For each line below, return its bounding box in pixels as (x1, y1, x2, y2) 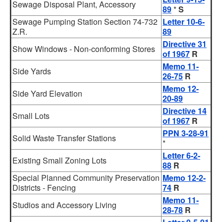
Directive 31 (163, 38, 207, 50)
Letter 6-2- (163, 150, 200, 161)
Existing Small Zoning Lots (12, 155, 107, 166)
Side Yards (12, 65, 51, 77)
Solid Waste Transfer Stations (12, 132, 116, 144)
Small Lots (12, 110, 50, 121)
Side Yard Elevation (12, 88, 82, 99)
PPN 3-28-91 (163, 127, 209, 139)
